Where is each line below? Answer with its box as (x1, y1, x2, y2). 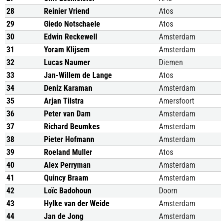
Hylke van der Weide (44, 199, 110, 208)
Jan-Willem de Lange (44, 71, 112, 80)
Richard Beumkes (44, 122, 100, 131)
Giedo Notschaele (44, 19, 100, 29)
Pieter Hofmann (44, 135, 94, 144)
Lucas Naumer (44, 58, 90, 67)
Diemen (159, 58, 183, 67)
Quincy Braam (44, 173, 88, 183)
